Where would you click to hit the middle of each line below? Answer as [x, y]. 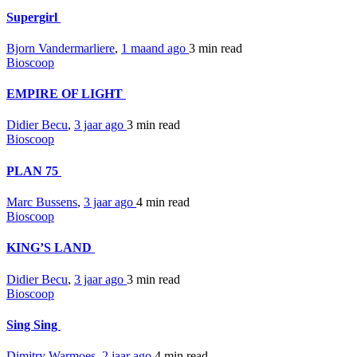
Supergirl [33, 17]
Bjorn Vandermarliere [61, 48]
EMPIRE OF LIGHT [66, 94]
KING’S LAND [51, 248]
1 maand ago [155, 48]
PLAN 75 [34, 171]
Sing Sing [33, 324]
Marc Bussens [42, 202]
